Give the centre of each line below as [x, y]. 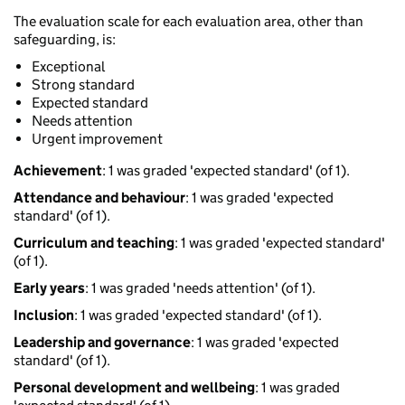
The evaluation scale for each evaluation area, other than [188, 22]
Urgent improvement [97, 139]
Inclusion [44, 316]
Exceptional [68, 67]
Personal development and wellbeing [134, 388]
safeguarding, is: [65, 40]
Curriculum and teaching [94, 243]
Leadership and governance [102, 343]
